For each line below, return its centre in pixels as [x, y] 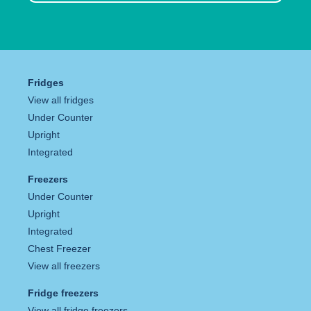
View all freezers [64, 266]
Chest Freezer [59, 248]
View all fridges [61, 100]
